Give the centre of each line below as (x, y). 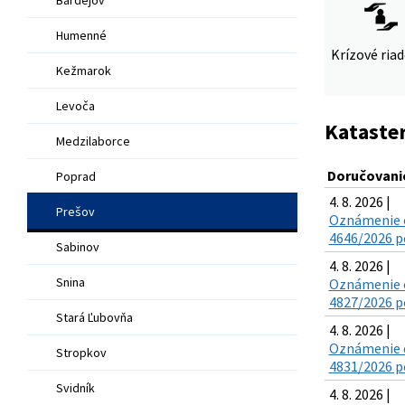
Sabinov (78, 246)
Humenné (81, 35)
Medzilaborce (93, 141)
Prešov (75, 211)
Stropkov (81, 352)
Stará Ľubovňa (94, 317)
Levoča (75, 105)
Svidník (75, 387)
